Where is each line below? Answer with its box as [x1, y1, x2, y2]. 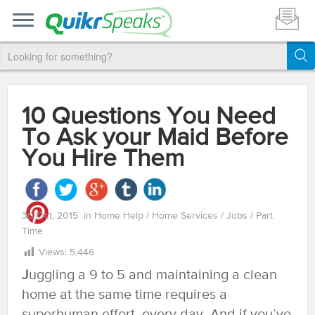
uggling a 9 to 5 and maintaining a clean [29, 268, 277, 283]
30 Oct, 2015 [22, 211, 78, 221]
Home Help [94, 211, 146, 221]
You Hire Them [22, 147, 184, 172]
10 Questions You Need [22, 105, 276, 129]
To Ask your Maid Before [22, 126, 288, 150]
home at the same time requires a [22, 288, 227, 302]
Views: [39, 247, 70, 257]
